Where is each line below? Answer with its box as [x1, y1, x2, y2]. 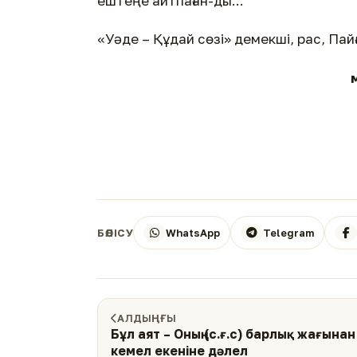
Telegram [263, 226, 315, 239]
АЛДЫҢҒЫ [117, 312, 177, 325]
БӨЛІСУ [97, 226, 134, 240]
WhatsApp [166, 226, 221, 239]
